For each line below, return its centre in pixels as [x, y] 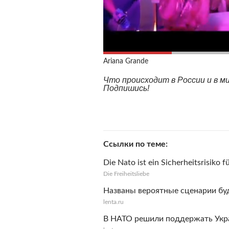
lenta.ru [113, 202]
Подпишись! [126, 88]
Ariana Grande [126, 61]
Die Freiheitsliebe [126, 174]
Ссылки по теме [134, 144]
